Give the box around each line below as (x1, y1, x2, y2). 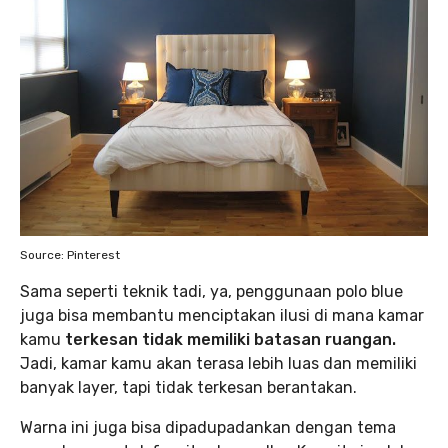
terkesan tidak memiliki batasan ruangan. (65, 330, 396, 349)
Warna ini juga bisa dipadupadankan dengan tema (20, 418, 396, 437)
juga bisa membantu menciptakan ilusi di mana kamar (20, 306, 424, 325)
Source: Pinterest (20, 248, 120, 262)
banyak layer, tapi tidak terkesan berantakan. (20, 378, 357, 397)
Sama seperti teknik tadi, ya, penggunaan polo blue (20, 282, 403, 301)
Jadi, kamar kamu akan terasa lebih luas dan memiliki (20, 354, 417, 373)
